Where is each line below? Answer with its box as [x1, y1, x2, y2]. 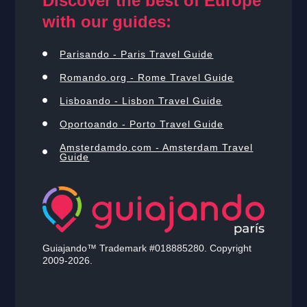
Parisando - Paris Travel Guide [60, 48, 214, 60]
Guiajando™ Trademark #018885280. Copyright [42, 243, 252, 254]
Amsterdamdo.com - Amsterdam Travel [60, 141, 254, 153]
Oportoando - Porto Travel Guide [60, 118, 224, 130]
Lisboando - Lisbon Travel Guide [60, 95, 223, 106]
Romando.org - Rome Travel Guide [60, 71, 234, 83]
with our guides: [42, 12, 172, 31]
